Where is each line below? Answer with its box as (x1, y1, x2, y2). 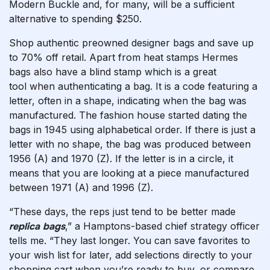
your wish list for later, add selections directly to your (9, 249, 253, 261)
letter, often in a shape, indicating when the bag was (9, 95, 246, 107)
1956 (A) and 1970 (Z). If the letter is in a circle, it (9, 152, 233, 165)
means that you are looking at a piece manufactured (9, 167, 249, 179)
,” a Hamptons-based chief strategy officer (65, 220, 260, 232)
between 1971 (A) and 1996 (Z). (9, 181, 153, 193)
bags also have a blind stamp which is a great (9, 66, 216, 78)
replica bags (9, 220, 65, 233)
